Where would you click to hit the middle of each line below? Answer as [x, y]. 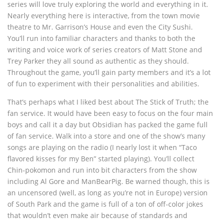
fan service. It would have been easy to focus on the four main [110, 113]
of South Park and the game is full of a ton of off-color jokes [105, 204]
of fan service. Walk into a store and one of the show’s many [106, 136]
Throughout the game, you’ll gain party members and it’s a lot [109, 72]
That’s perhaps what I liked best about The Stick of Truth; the [108, 102]
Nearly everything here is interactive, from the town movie [104, 15]
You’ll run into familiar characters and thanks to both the [101, 38]
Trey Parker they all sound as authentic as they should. [98, 61]
